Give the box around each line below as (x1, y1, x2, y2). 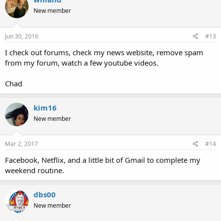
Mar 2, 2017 (5, 140, 38, 148)
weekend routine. (5, 165, 64, 176)
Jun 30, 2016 (5, 32, 38, 40)
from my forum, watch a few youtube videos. (5, 57, 158, 68)
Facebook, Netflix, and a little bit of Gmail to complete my (5, 155, 200, 165)
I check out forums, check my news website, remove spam (5, 47, 203, 57)
